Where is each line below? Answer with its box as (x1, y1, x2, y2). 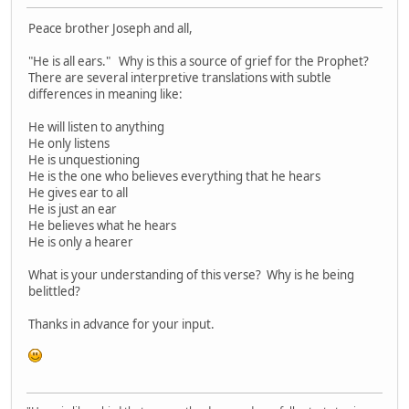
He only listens (28, 134, 110, 152)
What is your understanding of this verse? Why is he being (28, 266, 354, 283)
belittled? (28, 282, 80, 299)
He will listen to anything (28, 118, 164, 135)
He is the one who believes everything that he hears (28, 167, 320, 184)
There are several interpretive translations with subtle (28, 68, 331, 86)
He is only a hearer (28, 233, 133, 250)
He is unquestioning (28, 151, 140, 168)
